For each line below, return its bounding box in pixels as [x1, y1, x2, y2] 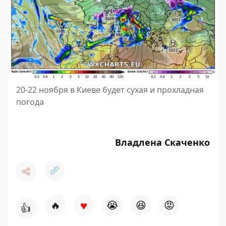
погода [16, 96, 44, 107]
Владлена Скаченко [115, 136, 210, 148]
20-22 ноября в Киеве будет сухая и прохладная [16, 84, 204, 95]
